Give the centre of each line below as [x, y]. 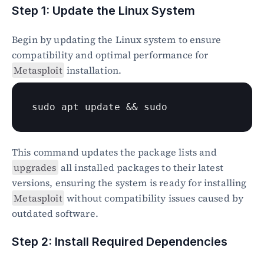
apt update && [100, 107]
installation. [93, 70]
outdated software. [55, 213]
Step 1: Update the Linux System [103, 11]
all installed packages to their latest [141, 167]
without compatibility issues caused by [154, 198]
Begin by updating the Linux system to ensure [117, 39]
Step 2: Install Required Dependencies [120, 242]
